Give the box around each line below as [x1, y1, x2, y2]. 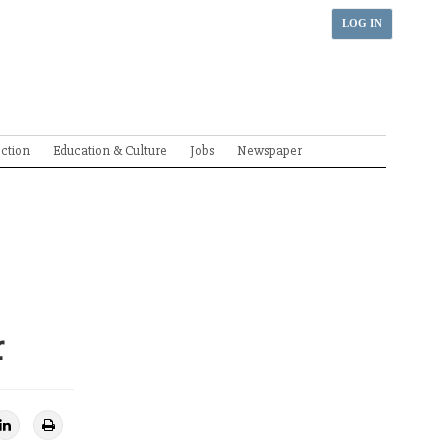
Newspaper [237, 142, 302, 159]
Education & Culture [53, 142, 167, 159]
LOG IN [342, 18, 382, 29]
